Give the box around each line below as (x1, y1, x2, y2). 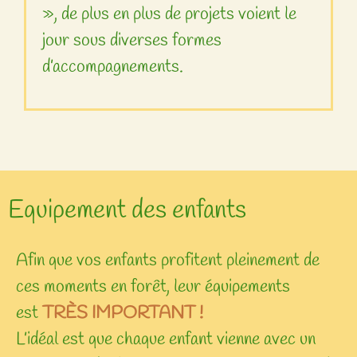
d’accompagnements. (42, 55, 183, 80)
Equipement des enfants (8, 193, 246, 228)
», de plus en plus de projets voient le (42, 2, 296, 27)
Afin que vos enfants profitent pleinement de (16, 248, 320, 273)
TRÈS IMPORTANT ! (42, 300, 203, 325)
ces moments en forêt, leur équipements (16, 274, 290, 299)
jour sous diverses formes (42, 29, 222, 53)
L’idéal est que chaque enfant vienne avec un (16, 327, 316, 351)
